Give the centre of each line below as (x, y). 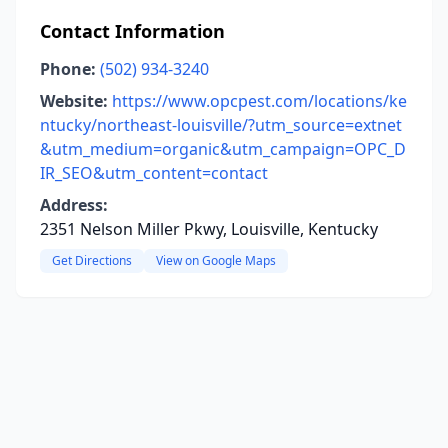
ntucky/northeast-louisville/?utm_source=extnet (221, 125)
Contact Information (132, 31)
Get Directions (92, 260)
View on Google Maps (216, 260)
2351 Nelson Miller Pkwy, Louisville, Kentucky (209, 229)
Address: (74, 205)
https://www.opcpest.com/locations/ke (259, 101)
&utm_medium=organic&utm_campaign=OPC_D (223, 149)
